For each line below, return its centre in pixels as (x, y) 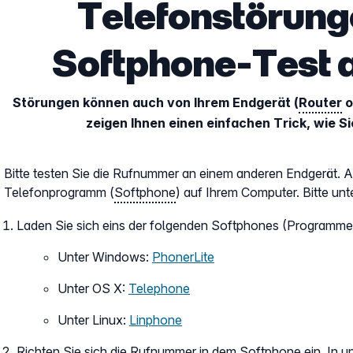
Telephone (159, 288)
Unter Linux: (93, 320)
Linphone (156, 320)
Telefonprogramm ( (59, 192)
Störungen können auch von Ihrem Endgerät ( (155, 102)
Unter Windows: (105, 257)
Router (320, 102)
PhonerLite (183, 257)
